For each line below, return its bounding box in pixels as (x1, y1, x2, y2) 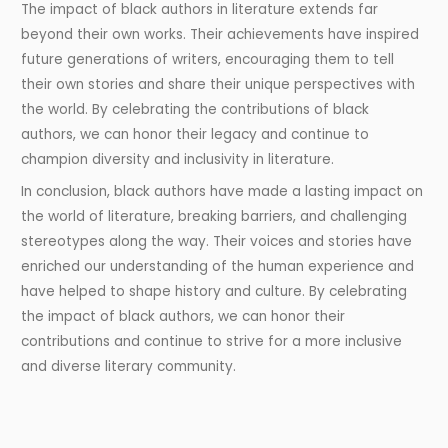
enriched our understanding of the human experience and (21, 256, 415, 276)
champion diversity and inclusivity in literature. (21, 150, 335, 170)
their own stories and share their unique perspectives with (21, 75, 416, 95)
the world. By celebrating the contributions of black (21, 100, 370, 120)
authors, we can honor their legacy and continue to (21, 125, 370, 145)
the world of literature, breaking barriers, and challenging (21, 206, 408, 226)
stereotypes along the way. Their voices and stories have (21, 231, 413, 251)
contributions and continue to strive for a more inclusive (21, 331, 403, 351)
